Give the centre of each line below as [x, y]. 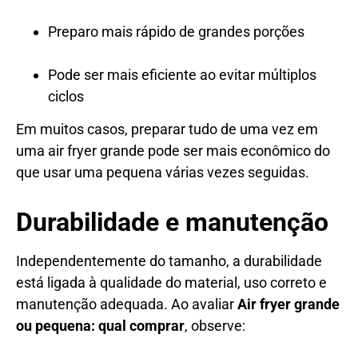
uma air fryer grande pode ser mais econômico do [173, 150]
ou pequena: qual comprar [100, 325]
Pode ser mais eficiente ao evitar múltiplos [182, 74]
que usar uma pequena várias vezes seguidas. [163, 172]
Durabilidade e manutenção [172, 222]
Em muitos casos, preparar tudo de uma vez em [167, 129]
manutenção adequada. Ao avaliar [127, 304]
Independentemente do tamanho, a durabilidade [169, 261]
